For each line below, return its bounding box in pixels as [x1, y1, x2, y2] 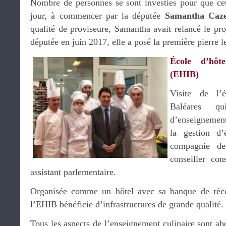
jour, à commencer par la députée [30, 11, 161, 21]
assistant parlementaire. [30, 167, 116, 177]
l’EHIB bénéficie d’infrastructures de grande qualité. [30, 199, 223, 209]
